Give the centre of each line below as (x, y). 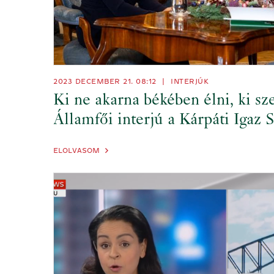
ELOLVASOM (76, 151)
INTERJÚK (190, 82)
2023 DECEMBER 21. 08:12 (106, 82)
